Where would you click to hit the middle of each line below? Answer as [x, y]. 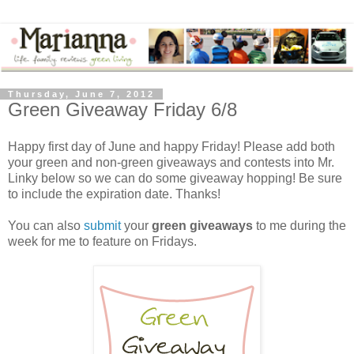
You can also [46, 226]
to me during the [299, 226]
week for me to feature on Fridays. [102, 242]
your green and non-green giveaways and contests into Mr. [171, 163]
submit [102, 226]
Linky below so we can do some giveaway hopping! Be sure [175, 179]
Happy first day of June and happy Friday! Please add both [171, 147]
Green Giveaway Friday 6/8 [122, 109]
